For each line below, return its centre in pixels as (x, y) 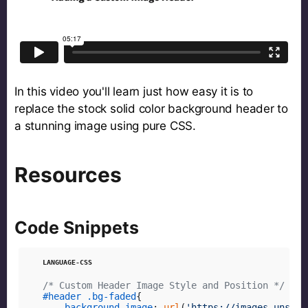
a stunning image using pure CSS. (105, 126)
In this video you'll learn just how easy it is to (134, 92)
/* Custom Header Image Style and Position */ (163, 285)
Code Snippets (77, 227)
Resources (68, 175)
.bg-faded (111, 296)
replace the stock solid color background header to (151, 109)
